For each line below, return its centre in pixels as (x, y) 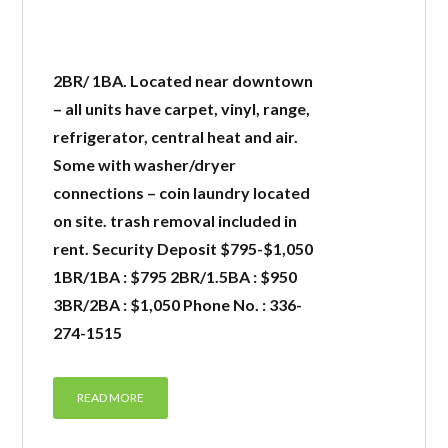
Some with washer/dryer (145, 164)
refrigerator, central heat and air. (176, 136)
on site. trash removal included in (175, 220)
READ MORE (111, 397)
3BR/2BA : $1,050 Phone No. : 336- (178, 304)
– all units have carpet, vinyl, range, (182, 108)
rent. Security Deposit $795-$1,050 (183, 248)
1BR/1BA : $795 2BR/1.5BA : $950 (175, 276)
